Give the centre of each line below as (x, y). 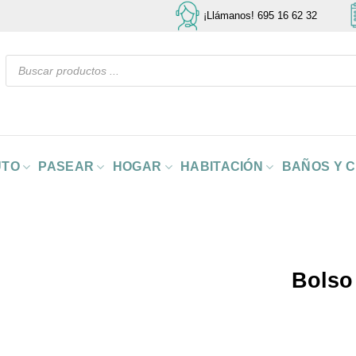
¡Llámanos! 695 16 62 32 (260, 16)
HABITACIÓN (222, 166)
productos (27, 79)
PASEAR (66, 166)
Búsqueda (27, 59)
